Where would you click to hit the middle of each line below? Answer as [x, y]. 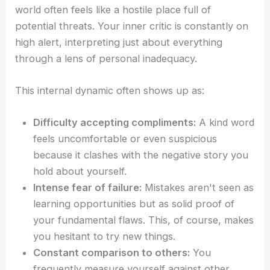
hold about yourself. [80, 171]
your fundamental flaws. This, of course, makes [144, 220]
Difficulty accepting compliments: [115, 123]
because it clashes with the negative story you [141, 155]
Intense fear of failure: [88, 188]
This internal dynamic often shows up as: [110, 90]
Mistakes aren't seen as [198, 188]
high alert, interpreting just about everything [119, 42]
